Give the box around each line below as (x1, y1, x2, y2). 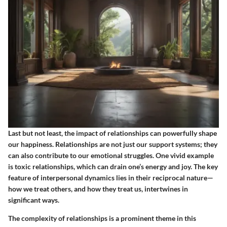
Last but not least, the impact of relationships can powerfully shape (8, 128, 217, 137)
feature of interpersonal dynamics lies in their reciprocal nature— (8, 173, 213, 182)
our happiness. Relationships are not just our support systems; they (8, 139, 217, 148)
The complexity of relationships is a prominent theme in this (8, 213, 196, 222)
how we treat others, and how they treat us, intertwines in (8, 184, 188, 193)
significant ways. (8, 195, 59, 204)
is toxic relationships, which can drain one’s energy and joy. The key (8, 162, 218, 171)
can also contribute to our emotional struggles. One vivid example (8, 150, 214, 160)
